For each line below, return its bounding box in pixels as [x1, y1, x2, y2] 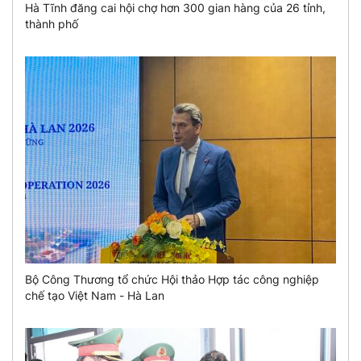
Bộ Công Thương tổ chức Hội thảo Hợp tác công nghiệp [25, 272, 319, 287]
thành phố [25, 17, 78, 31]
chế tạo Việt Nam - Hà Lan [25, 288, 164, 303]
